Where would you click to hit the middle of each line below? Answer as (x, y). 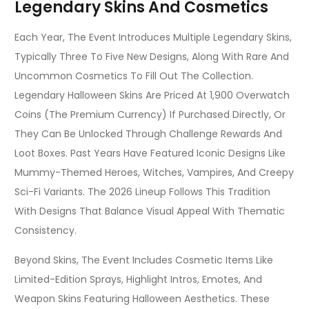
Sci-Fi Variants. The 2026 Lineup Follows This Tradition (142, 192)
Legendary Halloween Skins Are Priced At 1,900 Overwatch (152, 96)
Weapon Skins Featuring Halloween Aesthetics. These (142, 298)
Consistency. (46, 231)
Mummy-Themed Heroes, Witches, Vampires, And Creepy (154, 173)
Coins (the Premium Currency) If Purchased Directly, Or (150, 115)
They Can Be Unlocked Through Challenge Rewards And (148, 134)
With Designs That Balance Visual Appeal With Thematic (150, 211)
